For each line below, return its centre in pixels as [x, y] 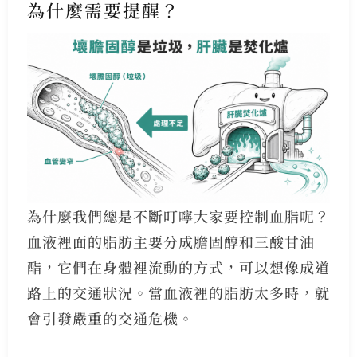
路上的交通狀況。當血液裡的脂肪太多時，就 [178, 293]
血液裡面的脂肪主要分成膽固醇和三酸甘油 [171, 242]
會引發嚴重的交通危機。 [110, 318]
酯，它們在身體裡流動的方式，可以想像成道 [178, 267]
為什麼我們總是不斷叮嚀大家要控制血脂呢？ [178, 216]
